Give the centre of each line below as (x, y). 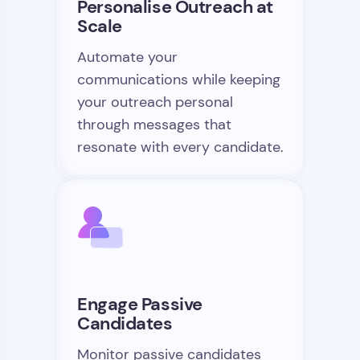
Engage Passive (140, 304)
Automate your (127, 57)
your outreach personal (155, 102)
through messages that (154, 125)
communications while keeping (179, 80)
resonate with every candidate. (180, 147)
